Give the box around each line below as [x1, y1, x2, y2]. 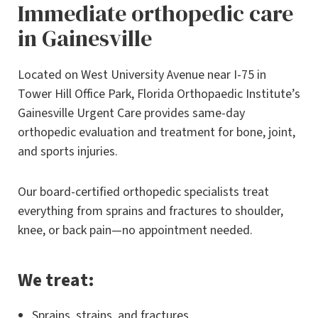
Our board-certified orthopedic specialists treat [18, 183, 269, 202]
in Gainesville [18, 23, 152, 55]
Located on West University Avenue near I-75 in [18, 66, 266, 84]
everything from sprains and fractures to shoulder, [18, 202, 283, 221]
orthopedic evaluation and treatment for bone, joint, [18, 124, 295, 142]
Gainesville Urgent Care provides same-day [18, 104, 245, 123]
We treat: [18, 267, 94, 294]
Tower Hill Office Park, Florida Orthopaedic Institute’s [18, 85, 300, 104]
